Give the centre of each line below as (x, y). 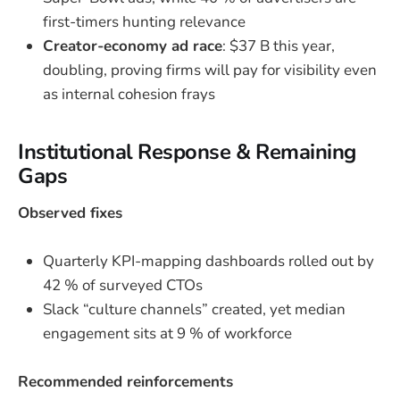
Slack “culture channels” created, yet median (194, 309)
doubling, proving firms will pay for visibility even (210, 70)
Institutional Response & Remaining (187, 151)
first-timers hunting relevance (144, 21)
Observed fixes (70, 212)
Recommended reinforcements (125, 381)
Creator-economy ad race (133, 46)
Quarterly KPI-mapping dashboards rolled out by (208, 261)
